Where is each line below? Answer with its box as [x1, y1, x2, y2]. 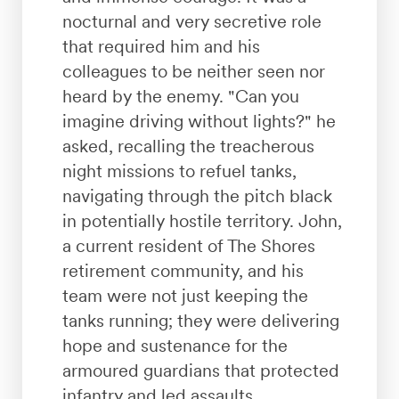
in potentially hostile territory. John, [61, 209, 342, 232]
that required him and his [61, 35, 260, 57]
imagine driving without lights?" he [61, 110, 336, 132]
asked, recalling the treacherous [61, 134, 314, 157]
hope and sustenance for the [61, 334, 288, 356]
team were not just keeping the [61, 284, 308, 306]
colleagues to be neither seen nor [61, 60, 325, 82]
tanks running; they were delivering [61, 309, 339, 331]
